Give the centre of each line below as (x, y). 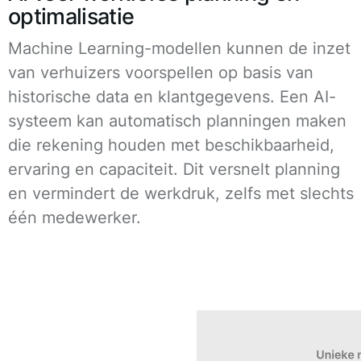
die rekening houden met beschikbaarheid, (171, 145)
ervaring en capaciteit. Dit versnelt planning (174, 169)
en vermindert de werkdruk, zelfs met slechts (181, 193)
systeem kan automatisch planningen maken (177, 120)
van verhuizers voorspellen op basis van (161, 72)
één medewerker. (75, 217)
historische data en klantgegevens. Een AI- (172, 96)
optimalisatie (71, 16)
